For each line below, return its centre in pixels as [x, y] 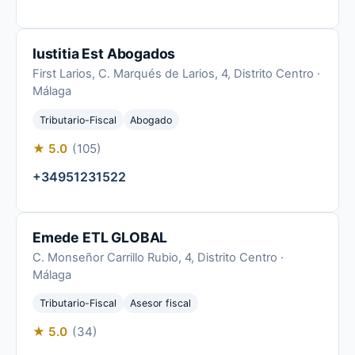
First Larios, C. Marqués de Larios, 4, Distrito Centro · [176, 74]
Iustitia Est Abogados [104, 54]
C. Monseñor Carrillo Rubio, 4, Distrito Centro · [158, 257]
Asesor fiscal [161, 303]
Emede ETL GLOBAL [100, 237]
